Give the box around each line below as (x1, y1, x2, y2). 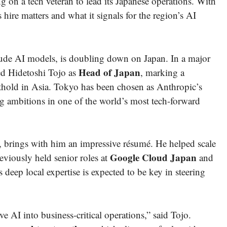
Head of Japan (79, 65, 140, 79)
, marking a (140, 65, 184, 79)
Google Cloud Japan (110, 150, 197, 165)
